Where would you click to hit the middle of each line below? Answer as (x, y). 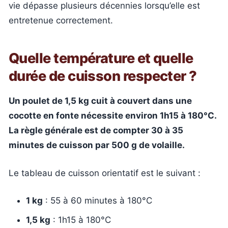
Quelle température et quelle (101, 58)
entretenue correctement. (61, 20)
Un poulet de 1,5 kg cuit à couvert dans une (100, 101)
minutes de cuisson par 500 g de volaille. (97, 145)
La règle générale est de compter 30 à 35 (96, 130)
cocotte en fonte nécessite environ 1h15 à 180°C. (112, 116)
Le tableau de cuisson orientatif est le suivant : (105, 173)
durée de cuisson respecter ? (103, 76)
